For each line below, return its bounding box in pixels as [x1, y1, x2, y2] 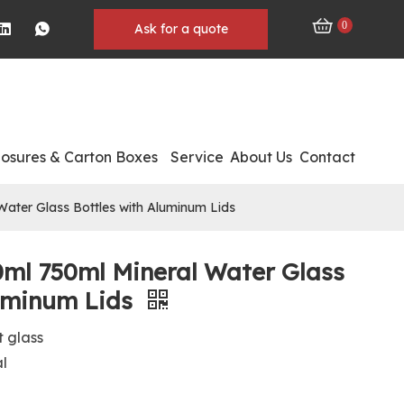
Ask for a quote [133, 21, 228, 37]
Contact [299, 148, 355, 166]
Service [170, 148, 224, 166]
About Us [230, 148, 292, 166]
